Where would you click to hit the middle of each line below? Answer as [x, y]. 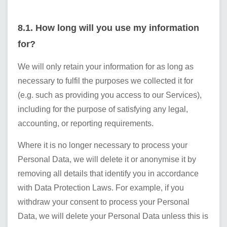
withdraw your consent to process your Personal [104, 202]
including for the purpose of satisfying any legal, [103, 109]
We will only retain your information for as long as [106, 67]
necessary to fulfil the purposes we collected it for [105, 81]
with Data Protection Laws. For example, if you [101, 188]
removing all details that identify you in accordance [108, 174]
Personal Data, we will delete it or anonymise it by [107, 159]
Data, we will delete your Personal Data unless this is [113, 216]
